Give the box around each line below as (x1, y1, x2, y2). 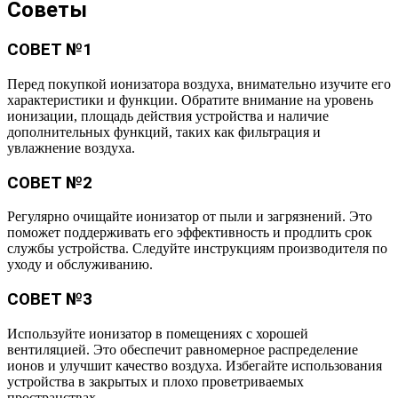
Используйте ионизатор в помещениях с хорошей (7, 325, 308, 341)
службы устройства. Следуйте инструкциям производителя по (7, 241, 387, 257)
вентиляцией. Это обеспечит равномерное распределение (7, 341, 358, 357)
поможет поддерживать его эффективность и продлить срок (7, 225, 372, 241)
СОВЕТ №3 (7, 290, 92, 310)
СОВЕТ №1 (7, 40, 92, 60)
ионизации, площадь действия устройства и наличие (7, 107, 329, 123)
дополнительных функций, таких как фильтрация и (7, 123, 321, 139)
